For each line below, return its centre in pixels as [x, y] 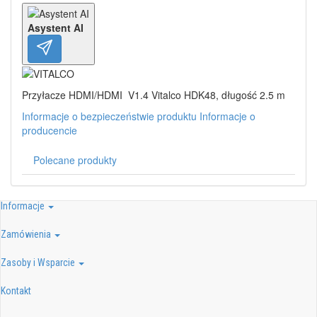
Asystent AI [56, 28]
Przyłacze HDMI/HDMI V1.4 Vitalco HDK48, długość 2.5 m [154, 95]
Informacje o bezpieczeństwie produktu [109, 116]
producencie [50, 131]
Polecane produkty [75, 160]
